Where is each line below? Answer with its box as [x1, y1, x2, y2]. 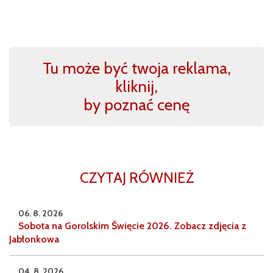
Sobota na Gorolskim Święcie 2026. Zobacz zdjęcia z [18, 220, 246, 232]
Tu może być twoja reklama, [42, 58, 231, 79]
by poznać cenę [83, 95, 190, 115]
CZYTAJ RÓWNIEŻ [79, 169, 194, 187]
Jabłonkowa [9, 233, 59, 246]
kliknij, [115, 77, 158, 97]
